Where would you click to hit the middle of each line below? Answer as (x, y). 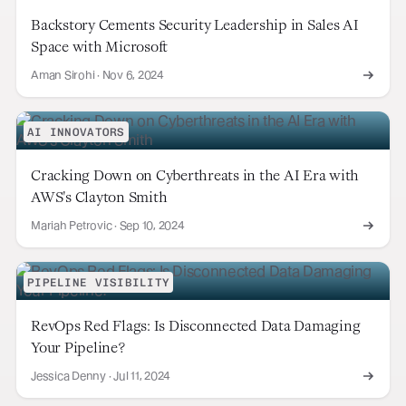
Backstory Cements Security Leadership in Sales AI (195, 24)
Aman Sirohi (63, 74)
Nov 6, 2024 (133, 74)
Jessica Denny (68, 375)
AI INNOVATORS (76, 131)
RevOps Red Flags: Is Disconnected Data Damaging (196, 325)
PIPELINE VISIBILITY (99, 282)
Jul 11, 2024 (142, 375)
